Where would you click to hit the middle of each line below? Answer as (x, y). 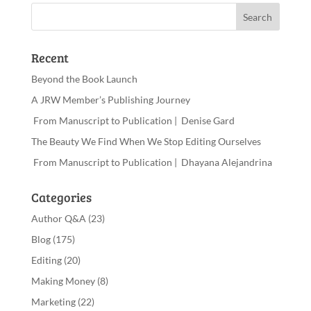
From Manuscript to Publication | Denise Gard (133, 120)
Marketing (53, 302)
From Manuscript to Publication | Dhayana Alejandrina (151, 162)
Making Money (63, 281)
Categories (61, 197)
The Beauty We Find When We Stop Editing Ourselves (146, 141)
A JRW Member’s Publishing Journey (110, 100)
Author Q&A (58, 218)
